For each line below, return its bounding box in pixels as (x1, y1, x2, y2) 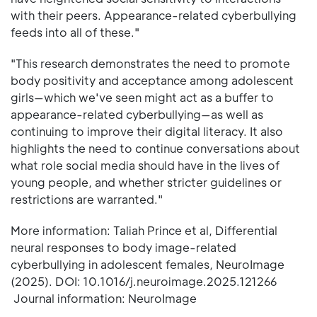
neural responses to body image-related (11, 240, 236, 255)
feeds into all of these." (11, 25, 139, 40)
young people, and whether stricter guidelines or (11, 175, 282, 190)
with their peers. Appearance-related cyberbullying (11, 8, 296, 23)
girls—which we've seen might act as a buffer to (11, 90, 274, 105)
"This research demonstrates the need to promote (11, 56, 290, 71)
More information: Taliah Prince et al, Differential (11, 223, 277, 238)
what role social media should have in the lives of (11, 158, 279, 173)
